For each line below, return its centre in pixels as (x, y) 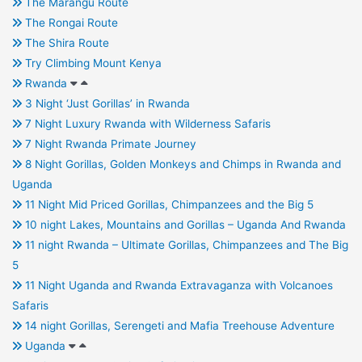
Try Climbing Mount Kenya (91, 63)
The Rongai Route (69, 23)
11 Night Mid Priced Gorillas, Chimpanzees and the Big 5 (167, 205)
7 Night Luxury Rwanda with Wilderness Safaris (146, 124)
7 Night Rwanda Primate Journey (109, 144)
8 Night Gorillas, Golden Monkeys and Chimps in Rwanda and (181, 164)
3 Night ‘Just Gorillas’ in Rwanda (105, 104)
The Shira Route (65, 43)
